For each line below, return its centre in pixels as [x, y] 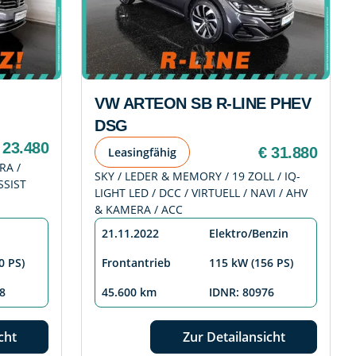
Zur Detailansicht [234, 337]
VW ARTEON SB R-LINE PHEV [203, 104]
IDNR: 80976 [242, 292]
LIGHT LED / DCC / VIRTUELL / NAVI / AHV [201, 193]
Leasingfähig [142, 153]
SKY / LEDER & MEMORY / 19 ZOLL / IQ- [197, 176]
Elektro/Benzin [249, 234]
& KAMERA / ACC [139, 210]
